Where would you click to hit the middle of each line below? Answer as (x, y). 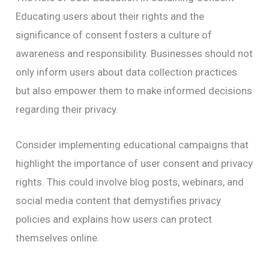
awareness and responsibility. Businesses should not (134, 54)
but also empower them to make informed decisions (134, 91)
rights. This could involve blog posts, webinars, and (130, 182)
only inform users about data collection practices (127, 72)
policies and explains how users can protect (114, 219)
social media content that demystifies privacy (119, 200)
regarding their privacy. (67, 110)
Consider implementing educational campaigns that (132, 144)
